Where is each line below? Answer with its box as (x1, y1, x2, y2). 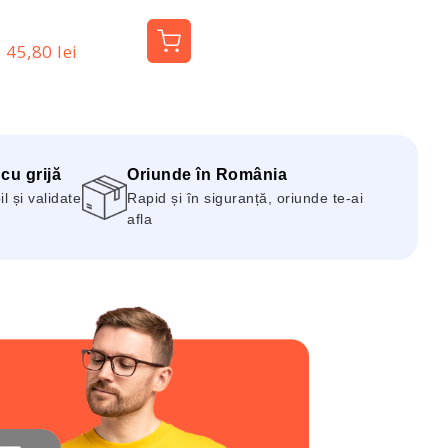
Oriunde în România (127, 166, 287, 184)
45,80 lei (6, 40, 78, 64)
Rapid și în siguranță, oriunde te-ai (127, 190, 363, 207)
